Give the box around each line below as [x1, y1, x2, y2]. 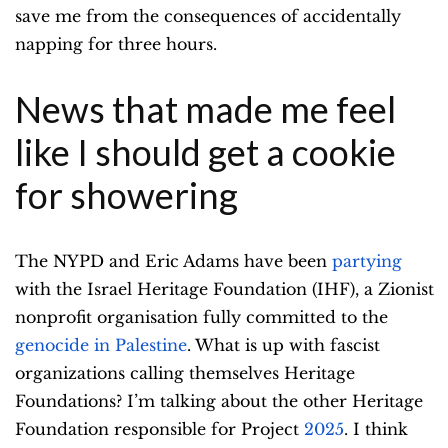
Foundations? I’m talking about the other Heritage [15, 391, 423, 412]
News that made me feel [15, 87, 396, 132]
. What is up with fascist [187, 335, 380, 356]
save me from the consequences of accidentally [15, 6, 401, 27]
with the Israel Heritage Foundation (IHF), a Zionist [15, 279, 434, 300]
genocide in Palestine [15, 335, 187, 356]
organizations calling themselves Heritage [15, 363, 355, 384]
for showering [15, 173, 238, 218]
